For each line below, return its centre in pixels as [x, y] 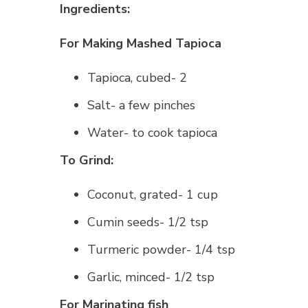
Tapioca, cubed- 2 [137, 78]
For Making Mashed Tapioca [141, 44]
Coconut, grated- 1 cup [153, 195]
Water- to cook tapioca [152, 133]
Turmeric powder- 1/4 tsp [161, 250]
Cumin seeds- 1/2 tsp [148, 222]
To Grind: [87, 161]
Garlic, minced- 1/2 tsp [151, 277]
